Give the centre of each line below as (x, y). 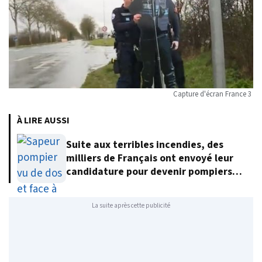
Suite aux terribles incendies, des (145, 145)
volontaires (93, 185)
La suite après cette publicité (131, 206)
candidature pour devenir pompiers (149, 172)
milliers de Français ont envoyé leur (150, 158)
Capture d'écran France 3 (213, 94)
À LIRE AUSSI (43, 120)
